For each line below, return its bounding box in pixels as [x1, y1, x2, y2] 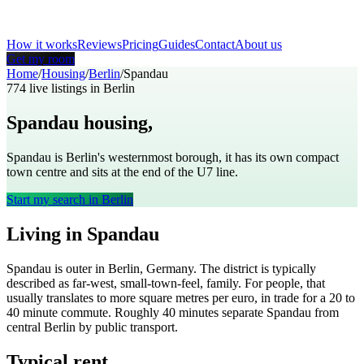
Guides [158, 37, 195, 51]
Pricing [122, 37, 158, 51]
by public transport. [76, 319, 178, 334]
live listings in [26, 81, 103, 95]
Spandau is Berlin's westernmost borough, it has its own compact [6, 149, 339, 164]
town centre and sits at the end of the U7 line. [6, 164, 238, 179]
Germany [146, 261, 193, 275]
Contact [195, 37, 235, 51]
